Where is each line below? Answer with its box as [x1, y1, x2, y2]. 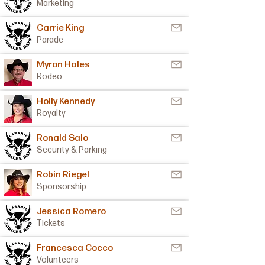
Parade [37, 35, 63, 45]
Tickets [37, 218, 65, 228]
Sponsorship [37, 182, 86, 192]
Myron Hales [37, 59, 90, 70]
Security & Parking [37, 145, 107, 155]
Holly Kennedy [37, 96, 95, 107]
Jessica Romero [37, 206, 106, 217]
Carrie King [37, 22, 84, 34]
